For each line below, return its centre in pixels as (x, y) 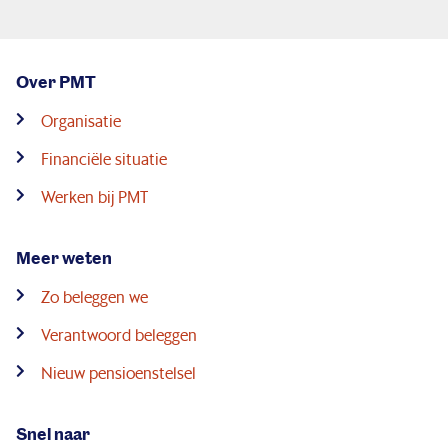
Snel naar (53, 433)
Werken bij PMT (94, 196)
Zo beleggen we (94, 296)
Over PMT (56, 81)
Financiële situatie (103, 158)
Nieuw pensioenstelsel (118, 372)
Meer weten (64, 257)
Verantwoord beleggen (118, 334)
